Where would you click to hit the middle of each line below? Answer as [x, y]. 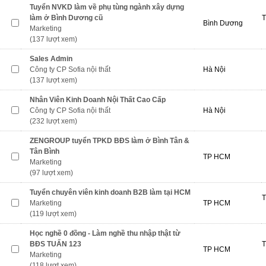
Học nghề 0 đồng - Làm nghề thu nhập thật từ [105, 233]
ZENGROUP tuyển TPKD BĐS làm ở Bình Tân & [110, 141]
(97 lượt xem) [51, 173]
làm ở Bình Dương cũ [66, 18]
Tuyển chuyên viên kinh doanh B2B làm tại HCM [110, 192]
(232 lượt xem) [53, 121]
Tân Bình [45, 151]
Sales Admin [51, 59]
